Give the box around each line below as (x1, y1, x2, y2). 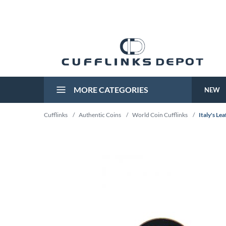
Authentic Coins (79, 111, 121, 119)
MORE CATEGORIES (72, 85, 148, 94)
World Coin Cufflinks (132, 111, 188, 119)
